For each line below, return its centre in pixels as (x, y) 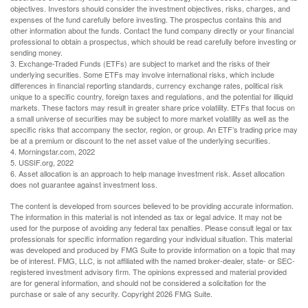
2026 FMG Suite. (184, 294)
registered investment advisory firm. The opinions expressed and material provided (148, 272)
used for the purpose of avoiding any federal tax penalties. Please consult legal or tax (151, 228)
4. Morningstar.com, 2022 (53, 152)
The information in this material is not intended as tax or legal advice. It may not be (146, 217)
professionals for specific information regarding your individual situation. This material (151, 239)
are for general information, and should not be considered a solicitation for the (138, 283)
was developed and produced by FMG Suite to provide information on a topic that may (153, 250)
